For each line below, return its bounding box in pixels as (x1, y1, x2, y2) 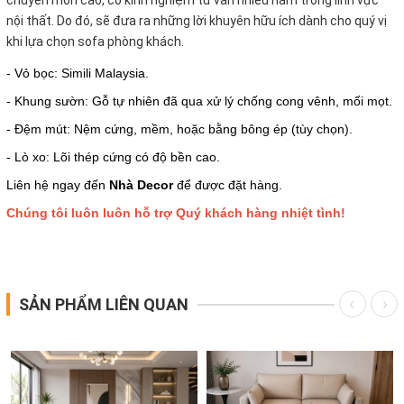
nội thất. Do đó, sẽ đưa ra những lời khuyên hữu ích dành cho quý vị (6, 13, 387, 28)
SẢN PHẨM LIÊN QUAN (19, 294, 188, 314)
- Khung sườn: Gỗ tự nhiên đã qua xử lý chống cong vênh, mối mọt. (6, 93, 392, 108)
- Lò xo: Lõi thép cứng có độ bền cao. (6, 149, 220, 164)
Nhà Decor (106, 177, 173, 192)
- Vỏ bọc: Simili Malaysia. (6, 65, 149, 80)
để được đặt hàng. (173, 177, 282, 192)
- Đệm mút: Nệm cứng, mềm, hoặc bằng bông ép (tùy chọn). (6, 121, 353, 136)
